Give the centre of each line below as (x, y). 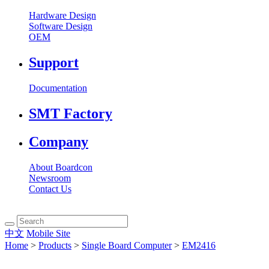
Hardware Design (62, 16)
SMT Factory (71, 114)
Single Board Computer (127, 245)
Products (55, 245)
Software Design (61, 26)
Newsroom (50, 178)
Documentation (58, 88)
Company (59, 141)
